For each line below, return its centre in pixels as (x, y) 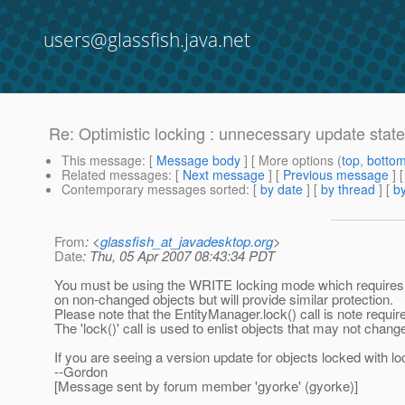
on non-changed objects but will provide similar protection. (224, 299)
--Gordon (81, 372)
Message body (198, 160)
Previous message (336, 175)
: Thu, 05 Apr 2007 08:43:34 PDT (179, 256)
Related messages (115, 175)
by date (282, 189)
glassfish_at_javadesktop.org (187, 241)
